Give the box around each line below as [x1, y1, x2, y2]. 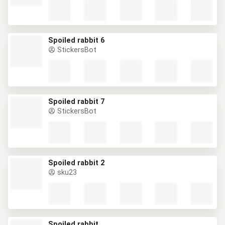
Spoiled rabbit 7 [48, 97, 104, 106]
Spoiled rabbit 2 [48, 159, 104, 167]
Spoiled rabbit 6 [48, 36, 104, 45]
